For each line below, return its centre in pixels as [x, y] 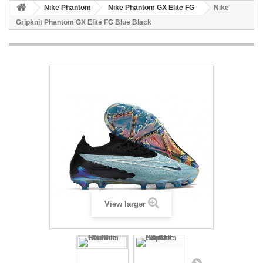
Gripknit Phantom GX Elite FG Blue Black [84, 22]
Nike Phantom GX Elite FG [151, 8]
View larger [125, 204]
